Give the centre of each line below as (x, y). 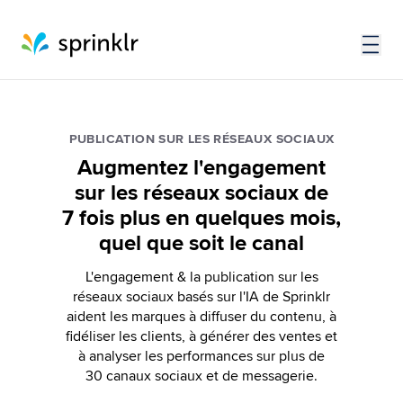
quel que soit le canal (201, 243)
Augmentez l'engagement (201, 168)
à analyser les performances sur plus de (201, 356)
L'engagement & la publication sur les (201, 277)
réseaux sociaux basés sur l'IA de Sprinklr (201, 297)
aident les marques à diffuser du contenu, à (201, 317)
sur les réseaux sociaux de (201, 193)
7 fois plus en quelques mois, (201, 218)
